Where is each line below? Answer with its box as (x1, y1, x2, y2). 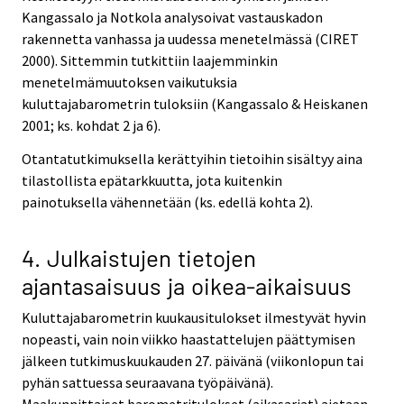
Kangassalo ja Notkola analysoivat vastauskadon (22, 8, 323, 27)
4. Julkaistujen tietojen (22, 243, 256, 271)
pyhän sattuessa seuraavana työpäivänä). (22, 372, 273, 391)
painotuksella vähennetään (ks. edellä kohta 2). (22, 193, 313, 212)
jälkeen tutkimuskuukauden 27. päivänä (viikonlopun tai (22, 351, 363, 370)
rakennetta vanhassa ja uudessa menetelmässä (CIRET (22, 30, 359, 49)
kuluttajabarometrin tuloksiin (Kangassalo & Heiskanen (22, 95, 368, 114)
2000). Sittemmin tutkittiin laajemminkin (22, 51, 278, 70)
